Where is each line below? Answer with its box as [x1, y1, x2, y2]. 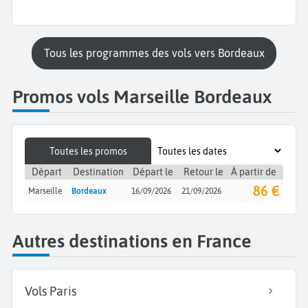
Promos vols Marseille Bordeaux [12, 85, 272, 107]
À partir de [230, 166, 276, 178]
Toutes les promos [49, 145, 127, 157]
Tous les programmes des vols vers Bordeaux [49, 47, 265, 60]
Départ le [133, 166, 173, 178]
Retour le [183, 166, 223, 178]
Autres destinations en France [12, 230, 252, 252]
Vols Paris [25, 283, 76, 298]
